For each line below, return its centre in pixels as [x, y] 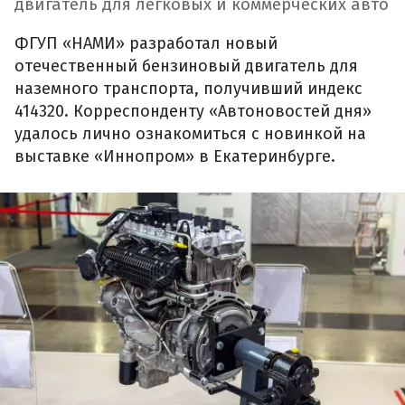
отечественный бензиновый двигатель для [186, 66]
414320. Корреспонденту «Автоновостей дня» [193, 112]
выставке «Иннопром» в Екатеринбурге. [175, 157]
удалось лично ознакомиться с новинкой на [190, 134]
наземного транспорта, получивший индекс [188, 89]
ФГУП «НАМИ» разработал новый [146, 44]
